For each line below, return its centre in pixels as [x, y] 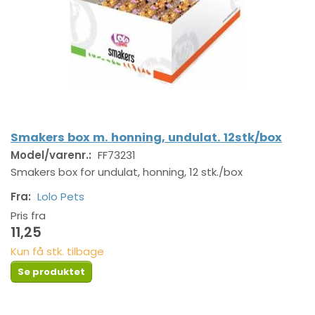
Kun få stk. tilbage [57, 251]
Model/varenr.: [52, 155]
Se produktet [51, 271]
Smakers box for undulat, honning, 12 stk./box [127, 172]
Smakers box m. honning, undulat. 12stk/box [146, 138]
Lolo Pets [61, 196]
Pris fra [28, 215]
